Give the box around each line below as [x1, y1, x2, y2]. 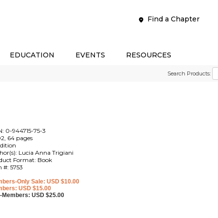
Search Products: [167, 70, 211, 77]
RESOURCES [126, 51, 171, 59]
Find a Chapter [147, 15, 200, 23]
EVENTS [75, 51, 105, 59]
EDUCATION [10, 51, 54, 59]
